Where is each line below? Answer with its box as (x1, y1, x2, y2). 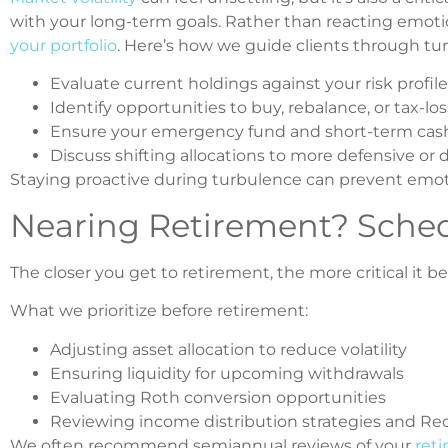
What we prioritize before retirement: (10, 301, 308, 321)
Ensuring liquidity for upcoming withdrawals (50, 363, 404, 383)
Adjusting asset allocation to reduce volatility (50, 339, 407, 359)
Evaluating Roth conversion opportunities (50, 387, 386, 407)
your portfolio (10, 35, 117, 55)
